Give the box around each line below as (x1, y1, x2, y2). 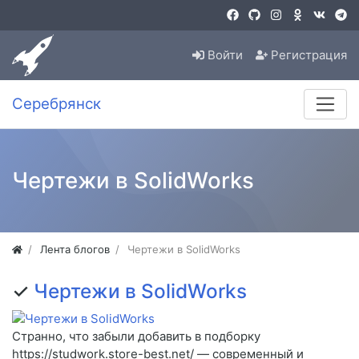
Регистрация (271, 47, 347, 63)
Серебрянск (12, 95, 101, 114)
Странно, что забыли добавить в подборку (12, 329, 260, 345)
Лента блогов (40, 243, 111, 256)
